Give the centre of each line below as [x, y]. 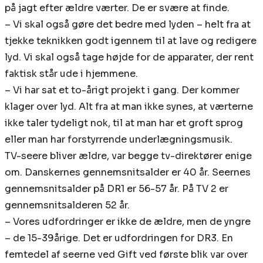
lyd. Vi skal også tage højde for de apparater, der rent [129, 58]
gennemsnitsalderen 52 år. [67, 205]
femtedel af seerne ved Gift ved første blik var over [126, 255]
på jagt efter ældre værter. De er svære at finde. [117, 8]
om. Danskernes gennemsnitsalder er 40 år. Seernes [128, 173]
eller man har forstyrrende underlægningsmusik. [119, 140]
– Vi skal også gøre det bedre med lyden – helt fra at [128, 25]
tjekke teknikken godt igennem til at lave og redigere [131, 41]
